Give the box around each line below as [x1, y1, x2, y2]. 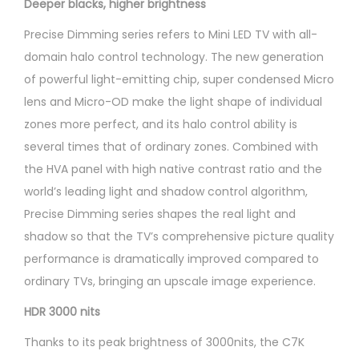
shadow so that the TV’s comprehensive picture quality [24, 228, 334, 244]
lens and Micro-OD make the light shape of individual [24, 93, 322, 110]
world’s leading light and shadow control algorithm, [24, 183, 308, 200]
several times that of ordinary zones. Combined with [24, 138, 318, 155]
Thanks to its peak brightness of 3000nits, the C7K [24, 333, 305, 350]
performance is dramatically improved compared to [24, 250, 319, 267]
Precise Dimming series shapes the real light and [24, 205, 296, 222]
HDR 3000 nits [24, 303, 100, 320]
